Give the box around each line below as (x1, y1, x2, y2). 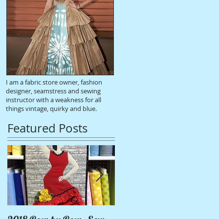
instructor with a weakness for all (6, 95, 101, 105)
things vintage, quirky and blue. (6, 104, 97, 113)
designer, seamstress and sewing (6, 87, 101, 96)
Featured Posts (7, 120, 88, 136)
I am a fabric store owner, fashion (6, 78, 102, 87)
